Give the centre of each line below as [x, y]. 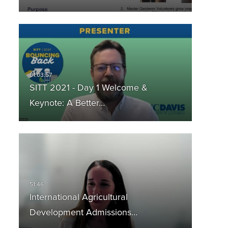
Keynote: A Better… [67, 104]
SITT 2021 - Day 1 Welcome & [88, 88]
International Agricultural [78, 198]
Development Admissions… [83, 213]
